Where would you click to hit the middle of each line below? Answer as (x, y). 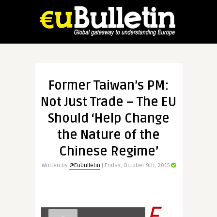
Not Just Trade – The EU (108, 102)
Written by (55, 165)
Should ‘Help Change (108, 119)
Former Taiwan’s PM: (108, 86)
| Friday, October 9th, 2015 (135, 165)
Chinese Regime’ (108, 152)
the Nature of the (108, 135)
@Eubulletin (85, 165)
